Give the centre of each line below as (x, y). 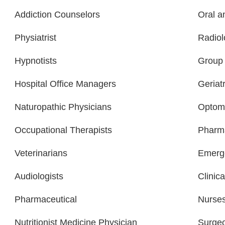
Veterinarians (41, 153)
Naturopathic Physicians (63, 107)
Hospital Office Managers (65, 84)
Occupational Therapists (63, 130)
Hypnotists (36, 61)
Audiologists (39, 177)
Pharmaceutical (46, 200)
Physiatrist (35, 38)
